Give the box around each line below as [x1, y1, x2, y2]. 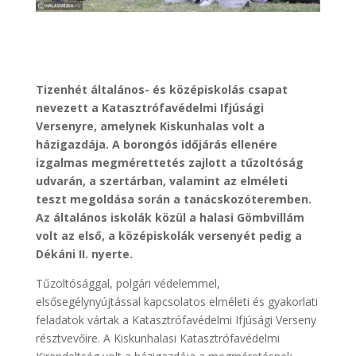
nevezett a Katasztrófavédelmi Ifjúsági [35, 99, 264, 115]
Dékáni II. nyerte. [35, 246, 133, 261]
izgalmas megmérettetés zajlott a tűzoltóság [35, 154, 304, 170]
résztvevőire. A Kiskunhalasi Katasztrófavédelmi [35, 330, 280, 346]
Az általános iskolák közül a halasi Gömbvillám [35, 209, 304, 225]
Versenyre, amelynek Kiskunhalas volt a [35, 118, 265, 133]
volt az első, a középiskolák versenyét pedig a [35, 227, 302, 243]
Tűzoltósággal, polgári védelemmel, [35, 275, 220, 291]
